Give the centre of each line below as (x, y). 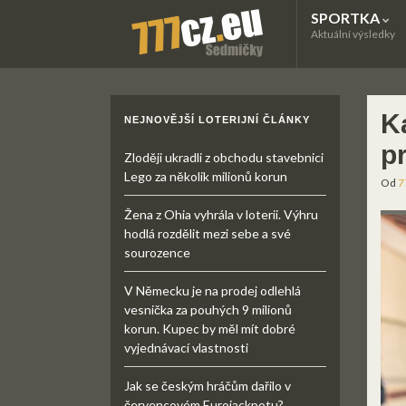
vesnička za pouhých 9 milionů (208, 309)
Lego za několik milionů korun (206, 176)
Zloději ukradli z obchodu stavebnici (224, 157)
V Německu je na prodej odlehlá (213, 290)
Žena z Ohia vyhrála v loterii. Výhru (221, 214)
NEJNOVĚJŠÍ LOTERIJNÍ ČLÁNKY (217, 120)
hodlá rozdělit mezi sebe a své (208, 233)
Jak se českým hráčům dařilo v (208, 386)
